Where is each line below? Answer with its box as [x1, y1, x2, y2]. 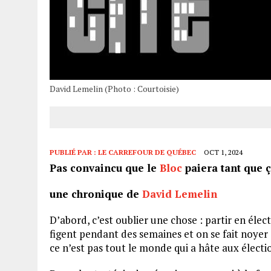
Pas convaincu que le [50, 161, 160, 175]
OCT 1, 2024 [204, 148, 243, 157]
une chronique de [50, 187, 142, 201]
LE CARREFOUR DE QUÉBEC [98, 148, 196, 157]
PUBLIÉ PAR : [50, 148, 98, 157]
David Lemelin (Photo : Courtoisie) [50, 83, 179, 95]
